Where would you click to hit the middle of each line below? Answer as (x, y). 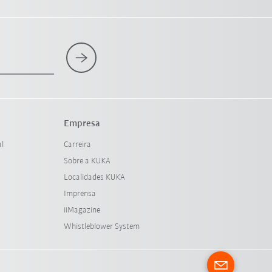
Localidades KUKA (94, 177)
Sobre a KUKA (87, 161)
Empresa (82, 124)
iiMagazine (82, 210)
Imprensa (80, 194)
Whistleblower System (101, 226)
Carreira (77, 144)
